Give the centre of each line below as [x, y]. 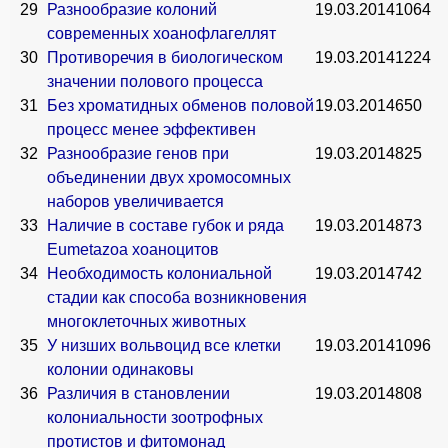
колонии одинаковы [120, 369]
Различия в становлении [138, 393]
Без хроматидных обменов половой [180, 105]
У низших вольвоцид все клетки [164, 345]
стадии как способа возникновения [177, 297]
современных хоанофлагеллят [161, 33]
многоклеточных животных [146, 321]
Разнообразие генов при [138, 153]
